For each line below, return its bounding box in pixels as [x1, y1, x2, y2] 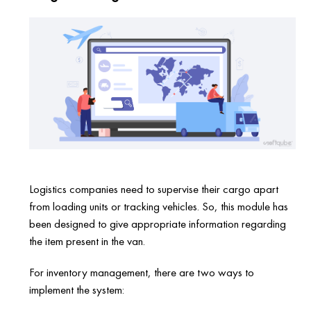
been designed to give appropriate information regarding [29, 216, 287, 232]
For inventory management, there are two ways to [29, 264, 255, 280]
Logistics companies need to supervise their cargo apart [29, 181, 279, 197]
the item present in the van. [29, 233, 146, 249]
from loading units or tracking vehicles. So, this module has [29, 199, 289, 215]
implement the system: [29, 282, 125, 298]
